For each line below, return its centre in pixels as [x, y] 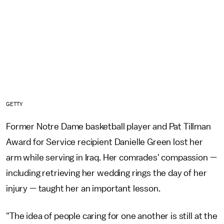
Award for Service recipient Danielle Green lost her [104, 142]
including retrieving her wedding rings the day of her [106, 173]
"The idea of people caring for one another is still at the [112, 216]
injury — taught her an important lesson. [83, 189]
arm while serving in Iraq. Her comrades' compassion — [111, 158]
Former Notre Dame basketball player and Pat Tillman [108, 127]
